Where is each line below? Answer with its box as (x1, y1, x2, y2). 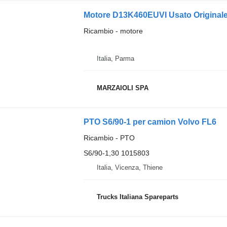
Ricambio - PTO (83, 134, 135, 142)
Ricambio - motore (83, 27, 143, 35)
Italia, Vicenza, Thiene (96, 164, 163, 171)
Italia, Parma (96, 55, 134, 62)
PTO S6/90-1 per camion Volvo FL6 (83, 118, 216, 126)
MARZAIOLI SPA (96, 84, 148, 92)
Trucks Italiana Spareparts (96, 193, 178, 201)
